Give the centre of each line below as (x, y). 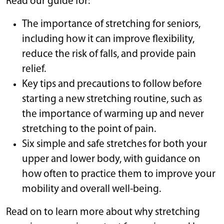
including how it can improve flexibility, (108, 39)
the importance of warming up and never (113, 114)
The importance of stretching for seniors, (111, 24)
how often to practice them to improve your (119, 174)
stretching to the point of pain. (89, 129)
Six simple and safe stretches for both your (114, 144)
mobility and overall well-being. (91, 189)
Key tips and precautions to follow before (112, 84)
